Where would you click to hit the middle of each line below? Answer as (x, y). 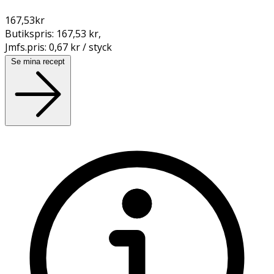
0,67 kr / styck (80, 47)
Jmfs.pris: (27, 47)
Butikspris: (31, 33)
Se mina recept (38, 61)
